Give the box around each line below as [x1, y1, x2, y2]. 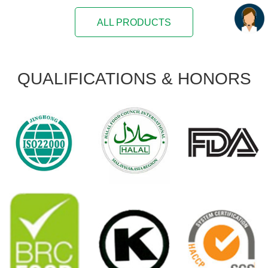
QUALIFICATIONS [17, 69, 162, 88]
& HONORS [161, 69, 251, 88]
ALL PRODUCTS [97, 17, 171, 28]
